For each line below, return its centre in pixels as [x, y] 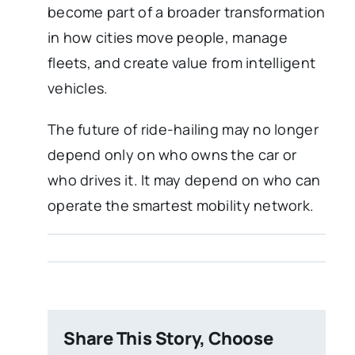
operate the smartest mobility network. [181, 206]
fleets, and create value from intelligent [182, 63]
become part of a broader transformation [187, 12]
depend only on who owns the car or [172, 155]
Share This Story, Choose [168, 339]
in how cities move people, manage [168, 38]
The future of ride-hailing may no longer [183, 130]
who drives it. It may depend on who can [184, 180]
